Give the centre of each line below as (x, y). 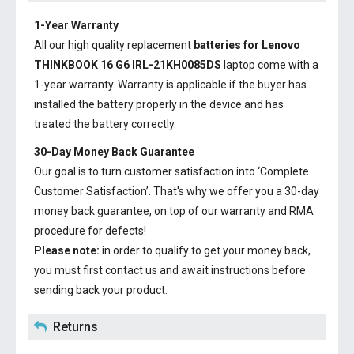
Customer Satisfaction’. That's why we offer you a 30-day (177, 191)
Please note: (67, 250)
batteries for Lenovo (247, 45)
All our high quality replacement (114, 45)
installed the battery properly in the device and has (159, 104)
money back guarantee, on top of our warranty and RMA (174, 211)
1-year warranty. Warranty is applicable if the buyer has (170, 85)
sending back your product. (101, 290)
